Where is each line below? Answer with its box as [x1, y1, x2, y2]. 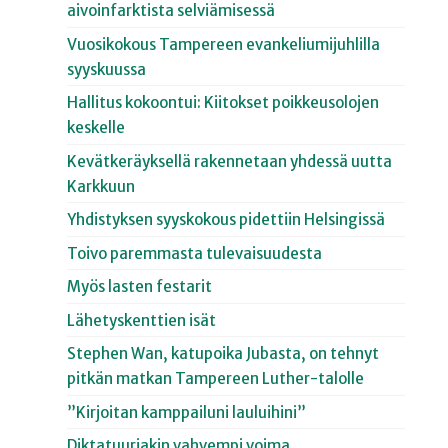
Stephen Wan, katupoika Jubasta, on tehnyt [67, 344, 380, 364]
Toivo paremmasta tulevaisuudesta [67, 243, 323, 263]
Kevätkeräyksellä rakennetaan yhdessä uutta [67, 151, 393, 171]
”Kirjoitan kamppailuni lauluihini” [67, 402, 307, 422]
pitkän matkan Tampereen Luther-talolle [67, 369, 365, 389]
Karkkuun [67, 176, 136, 196]
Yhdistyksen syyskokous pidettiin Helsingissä [67, 210, 386, 230]
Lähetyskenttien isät [67, 310, 217, 330]
